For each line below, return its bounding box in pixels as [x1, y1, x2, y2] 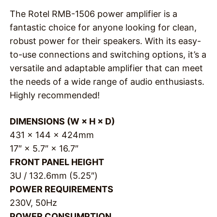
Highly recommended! [10, 90, 100, 100]
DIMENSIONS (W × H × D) [10, 116, 115, 126]
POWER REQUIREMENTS [10, 184, 113, 194]
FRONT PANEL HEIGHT [10, 156, 104, 167]
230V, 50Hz [10, 197, 57, 208]
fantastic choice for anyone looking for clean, [10, 22, 197, 32]
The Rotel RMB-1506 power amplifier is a [10, 8, 177, 19]
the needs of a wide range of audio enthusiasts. [10, 76, 204, 87]
